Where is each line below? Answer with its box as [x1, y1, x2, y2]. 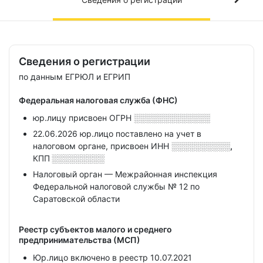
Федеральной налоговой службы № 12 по [33, 181, 200, 191]
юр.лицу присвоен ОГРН [33, 113, 134, 123]
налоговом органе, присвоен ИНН [33, 141, 171, 151]
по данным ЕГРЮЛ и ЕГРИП [19, 72, 130, 82]
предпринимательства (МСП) [19, 235, 140, 245]
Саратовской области [33, 194, 120, 204]
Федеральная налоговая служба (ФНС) [19, 95, 178, 105]
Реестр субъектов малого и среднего [19, 224, 172, 234]
